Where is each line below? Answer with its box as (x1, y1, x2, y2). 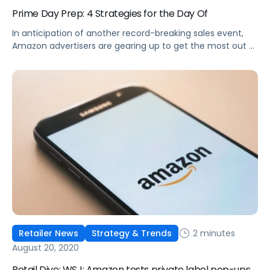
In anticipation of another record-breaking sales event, (12, 27, 243, 40)
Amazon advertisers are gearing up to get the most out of (12, 40, 258, 52)
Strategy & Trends (92, 227, 172, 240)
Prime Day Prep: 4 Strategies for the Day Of (12, 7, 208, 21)
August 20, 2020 (12, 242, 79, 254)
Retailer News (19, 227, 78, 240)
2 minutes (190, 227, 235, 239)
